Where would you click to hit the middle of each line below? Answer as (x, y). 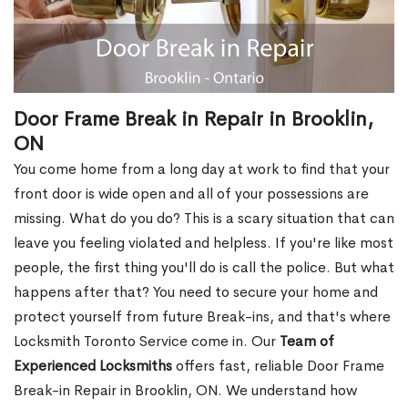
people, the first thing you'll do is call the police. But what (204, 268)
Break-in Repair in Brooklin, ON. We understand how (185, 391)
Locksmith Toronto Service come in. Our (147, 342)
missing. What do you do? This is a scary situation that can (204, 219)
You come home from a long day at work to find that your (202, 169)
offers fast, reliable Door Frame (278, 366)
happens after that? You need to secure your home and (196, 292)
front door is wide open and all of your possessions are (191, 194)
